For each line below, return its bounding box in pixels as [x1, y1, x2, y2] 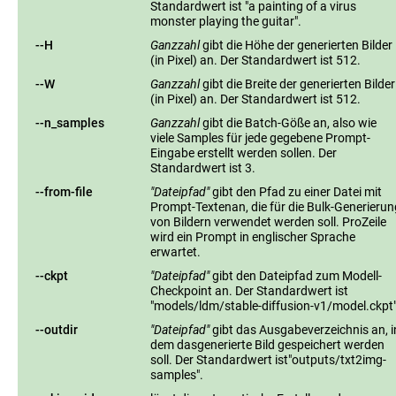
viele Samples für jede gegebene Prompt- [150, 130, 370, 145]
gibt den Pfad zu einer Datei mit [209, 184, 382, 199]
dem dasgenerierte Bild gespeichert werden [150, 337, 385, 352]
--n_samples [35, 115, 104, 130]
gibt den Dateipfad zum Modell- [209, 268, 382, 283]
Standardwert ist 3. [150, 160, 255, 175]
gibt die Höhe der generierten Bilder [200, 37, 392, 52]
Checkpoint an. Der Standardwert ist [150, 283, 348, 298]
